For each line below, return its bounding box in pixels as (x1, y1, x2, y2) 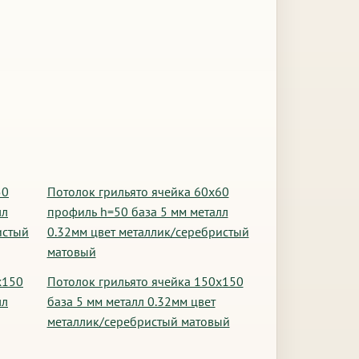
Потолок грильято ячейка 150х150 (46, 273, 244, 289)
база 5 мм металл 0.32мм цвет (46, 293, 216, 309)
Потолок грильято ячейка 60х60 (46, 184, 229, 200)
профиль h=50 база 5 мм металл (46, 204, 228, 220)
